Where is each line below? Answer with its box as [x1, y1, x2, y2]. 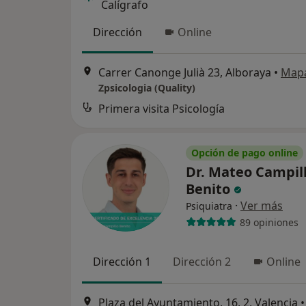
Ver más [240, 198, 283, 214]
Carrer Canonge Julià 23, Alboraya [98, 65, 271, 81]
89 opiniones [239, 215, 298, 229]
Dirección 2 [173, 254, 231, 270]
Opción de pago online [191, 146, 298, 160]
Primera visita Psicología [98, 101, 225, 117]
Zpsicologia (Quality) [98, 81, 195, 95]
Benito [186, 180, 234, 199]
